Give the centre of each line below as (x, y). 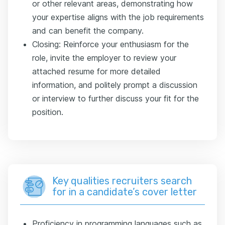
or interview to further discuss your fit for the (116, 99)
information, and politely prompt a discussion (115, 85)
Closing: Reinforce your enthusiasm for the (110, 44)
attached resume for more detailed (96, 72)
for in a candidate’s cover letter (125, 192)
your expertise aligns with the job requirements (118, 17)
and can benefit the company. (88, 31)
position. (48, 112)
